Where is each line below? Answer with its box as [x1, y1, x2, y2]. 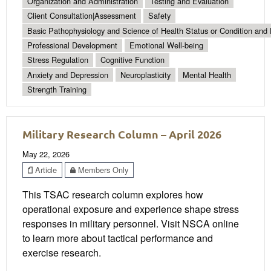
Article [33, 163, 57, 175]
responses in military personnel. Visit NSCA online [22, 216, 239, 230]
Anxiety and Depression [27, 68, 108, 80]
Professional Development [27, 39, 117, 51]
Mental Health [183, 68, 231, 80]
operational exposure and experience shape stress [22, 201, 239, 216]
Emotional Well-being [129, 39, 203, 51]
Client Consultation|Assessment [27, 10, 136, 22]
